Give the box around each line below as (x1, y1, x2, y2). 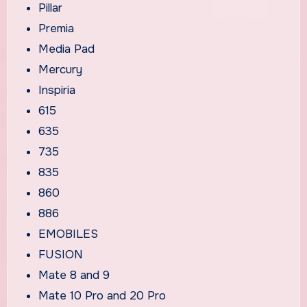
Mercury (38, 62, 83, 77)
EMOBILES (38, 226, 99, 241)
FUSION (38, 247, 84, 262)
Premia (38, 21, 75, 36)
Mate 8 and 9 (38, 267, 110, 282)
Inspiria (38, 82, 76, 97)
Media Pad (38, 41, 95, 56)
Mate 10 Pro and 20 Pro (38, 288, 167, 303)
